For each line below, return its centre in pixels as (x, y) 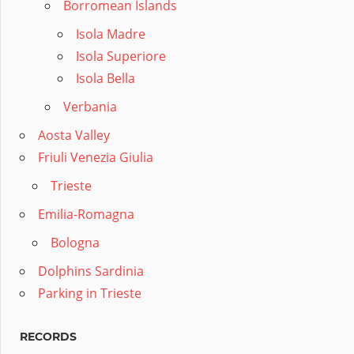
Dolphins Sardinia (91, 271)
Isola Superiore (121, 56)
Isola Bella (105, 79)
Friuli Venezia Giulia (96, 158)
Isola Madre (111, 34)
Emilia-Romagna (86, 215)
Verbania (90, 107)
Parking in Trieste (90, 294)
